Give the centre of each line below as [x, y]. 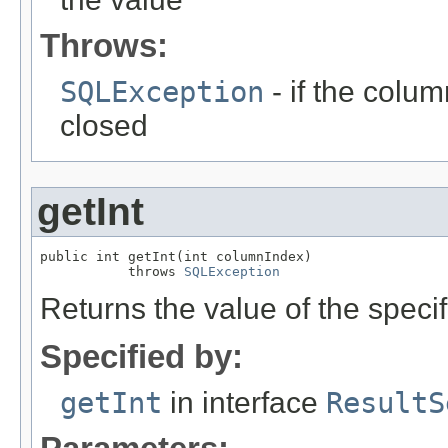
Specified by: [141, 357]
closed [104, 126]
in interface [244, 403]
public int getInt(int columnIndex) [176, 257]
